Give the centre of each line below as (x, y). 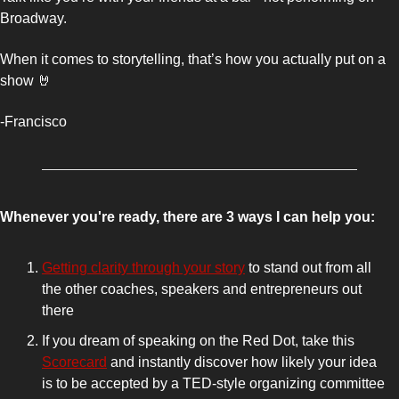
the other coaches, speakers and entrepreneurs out (202, 289)
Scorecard (74, 362)
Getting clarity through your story (143, 268)
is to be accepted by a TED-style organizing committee (213, 383)
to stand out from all (308, 268)
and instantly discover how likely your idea (242, 362)
